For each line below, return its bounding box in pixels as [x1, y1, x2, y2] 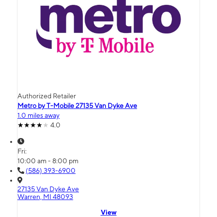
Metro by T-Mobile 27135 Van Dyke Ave [17, 102, 137, 110]
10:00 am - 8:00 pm [17, 157, 78, 165]
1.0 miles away [17, 111, 60, 120]
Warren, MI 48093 [17, 193, 73, 201]
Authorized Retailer [17, 92, 76, 100]
